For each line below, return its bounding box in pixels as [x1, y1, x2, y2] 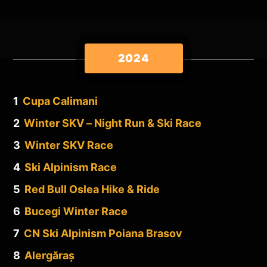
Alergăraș [24, 249, 74, 262]
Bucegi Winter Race [24, 204, 128, 218]
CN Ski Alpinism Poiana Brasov [24, 226, 182, 240]
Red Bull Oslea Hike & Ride [24, 182, 160, 195]
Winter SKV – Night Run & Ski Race [24, 116, 201, 129]
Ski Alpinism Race [24, 160, 117, 173]
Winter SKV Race [24, 138, 113, 151]
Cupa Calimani [23, 94, 98, 107]
